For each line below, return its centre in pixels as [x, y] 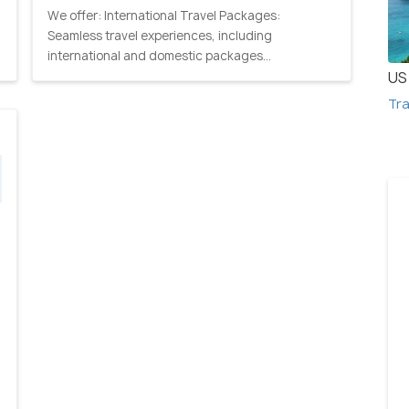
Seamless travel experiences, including [160, 35]
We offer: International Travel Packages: [164, 15]
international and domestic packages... [159, 55]
